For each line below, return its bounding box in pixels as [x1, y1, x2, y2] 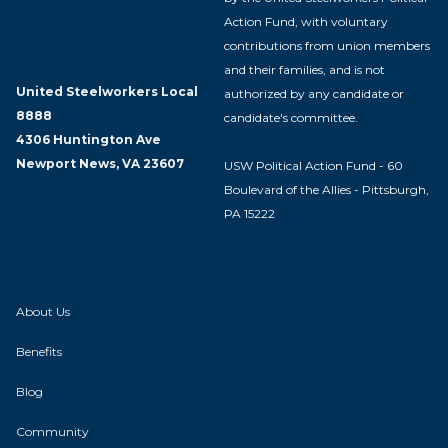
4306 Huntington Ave [16, 132, 161, 148]
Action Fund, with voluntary [224, 13, 388, 29]
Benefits [16, 343, 62, 359]
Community [16, 423, 89, 439]
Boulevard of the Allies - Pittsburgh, [224, 181, 429, 197]
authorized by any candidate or [224, 85, 404, 101]
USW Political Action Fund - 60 [224, 157, 403, 173]
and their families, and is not [224, 61, 385, 77]
